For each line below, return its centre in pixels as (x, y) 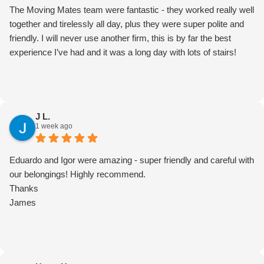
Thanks (24, 189)
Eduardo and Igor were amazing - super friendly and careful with (132, 160)
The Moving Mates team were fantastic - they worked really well (132, 10)
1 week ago (54, 126)
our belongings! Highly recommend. (77, 174)
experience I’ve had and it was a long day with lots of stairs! (123, 52)
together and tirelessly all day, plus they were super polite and (127, 24)
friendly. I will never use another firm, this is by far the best (120, 38)
